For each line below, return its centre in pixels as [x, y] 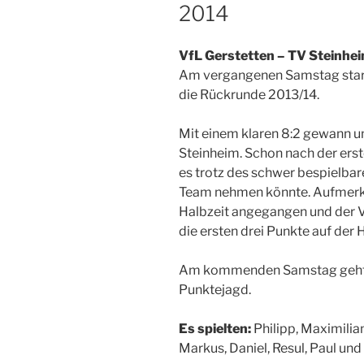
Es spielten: [215, 329]
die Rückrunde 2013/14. [249, 95]
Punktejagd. [215, 290]
